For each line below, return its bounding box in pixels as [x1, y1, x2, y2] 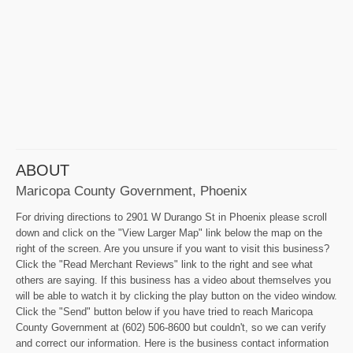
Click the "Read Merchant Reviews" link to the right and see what [16, 258, 313, 271]
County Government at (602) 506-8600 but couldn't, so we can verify [16, 321, 326, 334]
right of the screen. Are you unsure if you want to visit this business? [16, 243, 329, 255]
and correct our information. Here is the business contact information [16, 337, 329, 350]
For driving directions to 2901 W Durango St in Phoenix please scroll [16, 211, 327, 224]
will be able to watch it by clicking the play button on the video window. [16, 290, 337, 303]
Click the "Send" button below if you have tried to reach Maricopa [16, 306, 313, 318]
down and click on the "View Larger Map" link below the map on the [16, 227, 322, 240]
